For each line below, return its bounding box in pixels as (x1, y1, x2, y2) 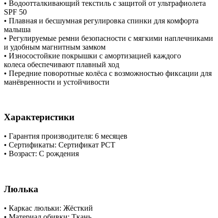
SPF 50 (4, 7, 27, 16)
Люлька (4, 183, 38, 194)
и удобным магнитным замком (4, 42, 106, 51)
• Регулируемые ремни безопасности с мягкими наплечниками (4, 34, 213, 42)
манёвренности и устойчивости (4, 77, 109, 86)
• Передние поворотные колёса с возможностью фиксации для (4, 69, 212, 77)
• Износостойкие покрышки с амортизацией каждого (4, 51, 181, 60)
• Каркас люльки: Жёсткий (4, 203, 93, 212)
